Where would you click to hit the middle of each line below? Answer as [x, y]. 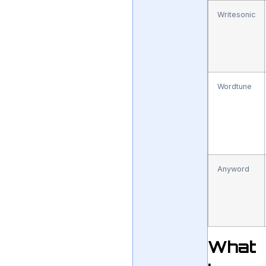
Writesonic [237, 15]
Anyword [234, 169]
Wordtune [235, 87]
